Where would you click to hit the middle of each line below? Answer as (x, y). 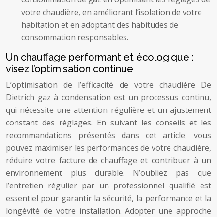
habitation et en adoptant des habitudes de (100, 25)
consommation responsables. (75, 37)
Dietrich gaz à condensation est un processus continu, (108, 97)
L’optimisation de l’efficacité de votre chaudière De (108, 85)
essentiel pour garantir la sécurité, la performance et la (108, 198)
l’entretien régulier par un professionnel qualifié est (108, 186)
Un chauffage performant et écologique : (100, 57)
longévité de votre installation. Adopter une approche (108, 211)
